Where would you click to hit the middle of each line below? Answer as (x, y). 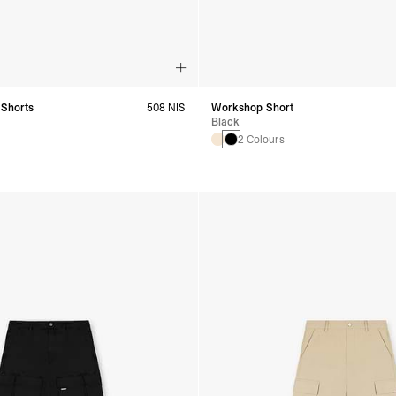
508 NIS (166, 107)
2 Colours (261, 139)
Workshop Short (252, 107)
